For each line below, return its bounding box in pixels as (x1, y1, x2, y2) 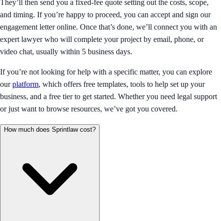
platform (12, 79, 38, 88)
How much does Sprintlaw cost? (4, 125, 96, 133)
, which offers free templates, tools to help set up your (38, 79, 205, 88)
